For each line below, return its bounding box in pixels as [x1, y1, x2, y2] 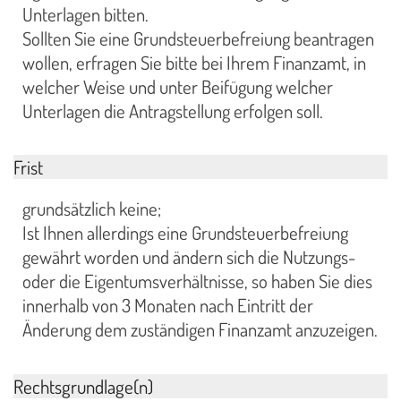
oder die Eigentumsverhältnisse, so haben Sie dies [22, 269, 372, 294]
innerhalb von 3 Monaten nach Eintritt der [22, 294, 313, 318]
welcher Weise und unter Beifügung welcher [22, 74, 333, 98]
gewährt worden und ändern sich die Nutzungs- [22, 245, 355, 269]
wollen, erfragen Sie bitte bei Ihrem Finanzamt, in [22, 50, 366, 74]
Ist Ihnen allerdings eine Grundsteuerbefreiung [22, 221, 348, 245]
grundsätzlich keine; [22, 197, 161, 221]
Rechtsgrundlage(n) [13, 373, 153, 398]
